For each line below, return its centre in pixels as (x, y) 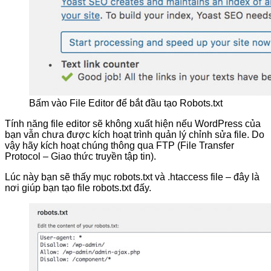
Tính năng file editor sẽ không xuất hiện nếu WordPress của (133, 124)
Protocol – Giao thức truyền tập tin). (80, 157)
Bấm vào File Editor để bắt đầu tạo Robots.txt (126, 103)
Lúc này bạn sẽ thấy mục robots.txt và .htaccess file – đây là (132, 177)
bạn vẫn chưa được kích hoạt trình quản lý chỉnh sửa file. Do (135, 135)
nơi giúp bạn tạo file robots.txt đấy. (78, 188)
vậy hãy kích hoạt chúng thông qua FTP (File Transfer (119, 146)
